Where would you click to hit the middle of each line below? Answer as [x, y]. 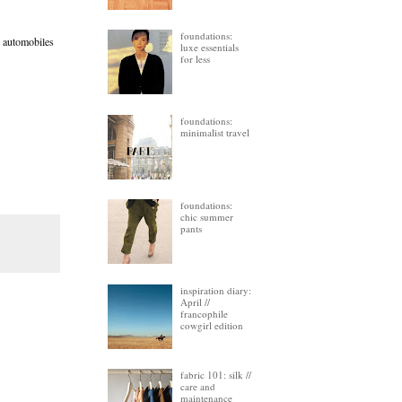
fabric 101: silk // [216, 374]
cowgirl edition [212, 325]
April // [196, 301]
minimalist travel [215, 132]
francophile [205, 313]
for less [196, 59]
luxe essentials [210, 48]
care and [198, 386]
